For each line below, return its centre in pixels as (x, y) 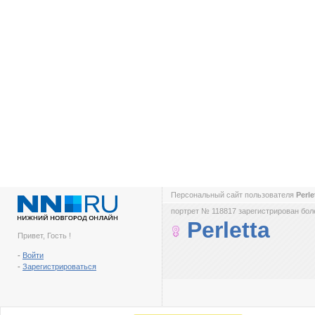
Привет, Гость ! (44, 236)
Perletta (229, 230)
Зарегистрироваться (59, 266)
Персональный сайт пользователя (233, 195)
